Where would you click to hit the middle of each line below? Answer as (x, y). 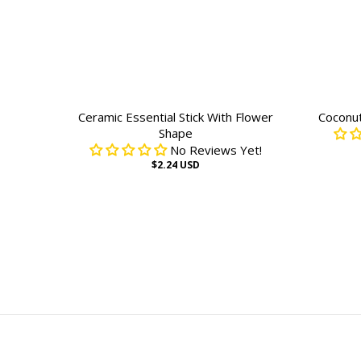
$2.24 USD (176, 165)
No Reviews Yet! (216, 150)
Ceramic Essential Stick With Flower (176, 117)
